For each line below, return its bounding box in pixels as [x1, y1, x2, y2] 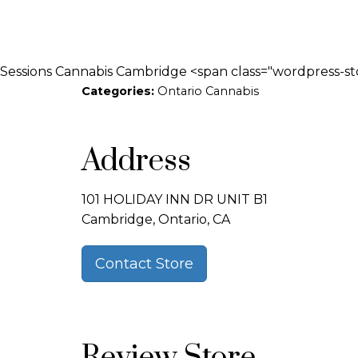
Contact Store [95, 255, 193, 272]
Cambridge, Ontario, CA [82, 212, 230, 227]
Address [82, 142, 191, 181]
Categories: [82, 84, 157, 98]
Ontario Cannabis [157, 84, 259, 98]
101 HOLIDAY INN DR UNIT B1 [82, 192, 268, 207]
